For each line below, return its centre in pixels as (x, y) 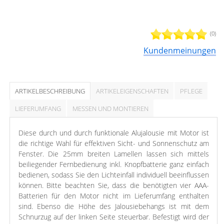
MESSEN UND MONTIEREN (111, 109)
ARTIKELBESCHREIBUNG (50, 91)
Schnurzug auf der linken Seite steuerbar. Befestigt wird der (113, 217)
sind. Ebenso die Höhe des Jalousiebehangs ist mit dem (113, 206)
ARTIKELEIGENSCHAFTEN (132, 91)
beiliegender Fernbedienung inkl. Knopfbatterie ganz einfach (113, 164)
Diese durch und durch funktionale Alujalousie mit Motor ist (113, 133)
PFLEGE (191, 91)
